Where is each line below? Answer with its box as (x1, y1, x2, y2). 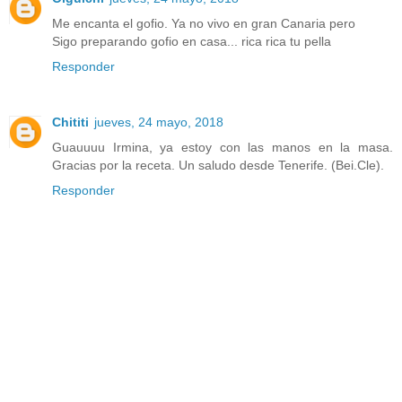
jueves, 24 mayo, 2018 (94, 114, 223, 129)
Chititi (52, 114, 89, 129)
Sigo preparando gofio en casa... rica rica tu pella (52, 33, 331, 48)
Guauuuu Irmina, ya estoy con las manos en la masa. (52, 139, 393, 154)
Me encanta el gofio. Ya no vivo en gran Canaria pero (52, 15, 355, 31)
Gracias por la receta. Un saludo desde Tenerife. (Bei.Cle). (52, 157, 384, 172)
